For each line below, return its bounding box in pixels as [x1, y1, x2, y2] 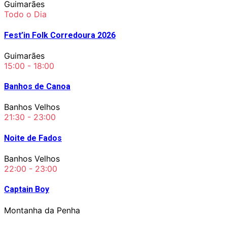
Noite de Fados [4, 133, 62, 143]
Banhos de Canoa [4, 82, 70, 92]
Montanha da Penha [4, 205, 80, 215]
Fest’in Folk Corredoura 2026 [4, 30, 116, 40]
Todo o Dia [4, 9, 47, 20]
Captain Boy [4, 184, 49, 195]
